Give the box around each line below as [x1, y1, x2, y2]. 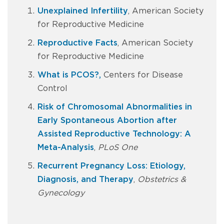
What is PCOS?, [37, 71, 101, 79]
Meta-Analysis [37, 143, 94, 151]
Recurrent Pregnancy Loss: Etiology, [37, 162, 185, 170]
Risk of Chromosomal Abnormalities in [37, 103, 192, 111]
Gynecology [37, 189, 84, 197]
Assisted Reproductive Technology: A [37, 130, 191, 138]
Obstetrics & [137, 175, 186, 183]
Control [37, 84, 67, 92]
